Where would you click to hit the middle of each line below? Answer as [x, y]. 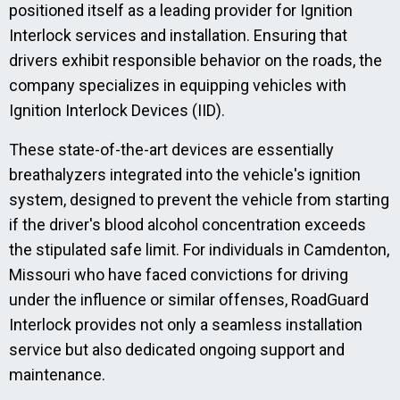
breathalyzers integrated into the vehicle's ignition [185, 175]
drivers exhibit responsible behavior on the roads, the [196, 60]
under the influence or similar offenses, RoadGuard [189, 300]
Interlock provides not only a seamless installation [186, 325]
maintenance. [57, 375]
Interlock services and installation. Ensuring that [178, 35]
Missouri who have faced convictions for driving [179, 275]
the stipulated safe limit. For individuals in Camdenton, [199, 250]
